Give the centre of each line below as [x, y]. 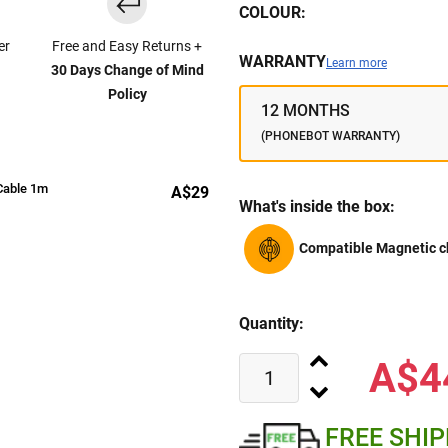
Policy [127, 94]
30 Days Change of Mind [127, 70]
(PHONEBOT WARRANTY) [330, 136]
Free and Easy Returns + [127, 46]
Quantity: [271, 324]
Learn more [356, 63]
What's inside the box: [317, 207]
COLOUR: [272, 13]
